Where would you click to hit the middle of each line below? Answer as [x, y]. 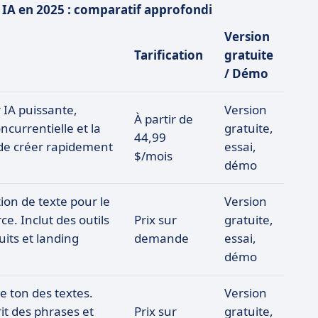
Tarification [169, 55]
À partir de [164, 119]
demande [161, 238]
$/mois [153, 156]
